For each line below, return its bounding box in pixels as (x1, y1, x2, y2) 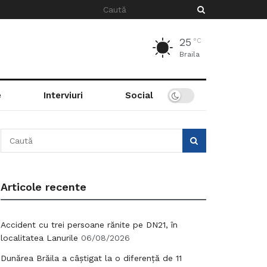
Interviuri (43, 90, 83, 101)
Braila (179, 50, 200, 58)
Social (125, 90, 153, 101)
